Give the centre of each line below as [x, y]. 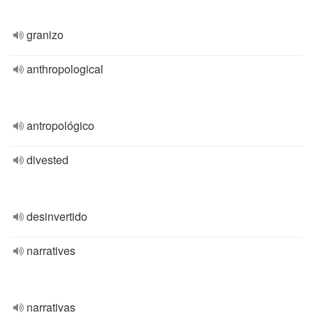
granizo [45, 35]
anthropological [65, 69]
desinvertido [57, 216]
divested [48, 160]
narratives [51, 250]
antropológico [60, 125]
